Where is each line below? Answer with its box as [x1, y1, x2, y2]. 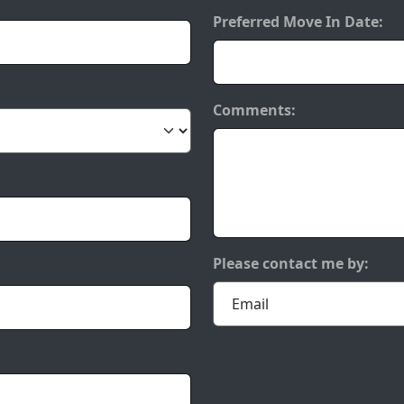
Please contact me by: [213, 253, 369, 273]
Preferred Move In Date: [213, 12, 383, 32]
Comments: [213, 100, 296, 120]
